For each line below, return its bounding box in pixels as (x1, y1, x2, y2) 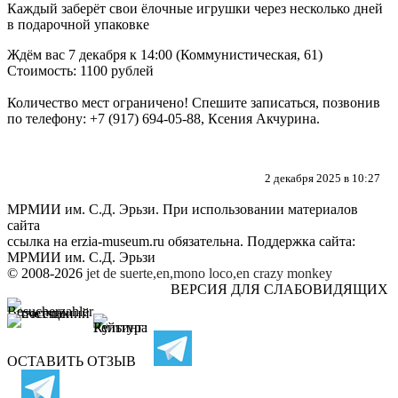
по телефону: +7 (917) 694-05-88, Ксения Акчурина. (7, 110, 320, 126)
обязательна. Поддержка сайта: (164, 233, 355, 249)
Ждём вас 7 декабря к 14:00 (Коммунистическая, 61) (7, 46, 322, 62)
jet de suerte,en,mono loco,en (86, 265, 250, 281)
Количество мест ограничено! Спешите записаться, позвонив (7, 94, 380, 110)
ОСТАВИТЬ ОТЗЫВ (7, 353, 136, 369)
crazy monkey (253, 265, 332, 281)
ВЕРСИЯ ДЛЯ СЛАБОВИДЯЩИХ (171, 281, 388, 297)
